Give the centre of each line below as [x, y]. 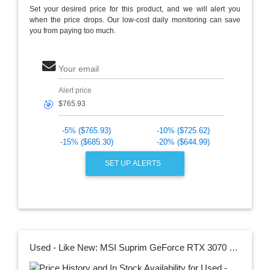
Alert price [75, 90]
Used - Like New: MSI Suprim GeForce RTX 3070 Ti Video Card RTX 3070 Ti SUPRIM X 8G [233, 248]
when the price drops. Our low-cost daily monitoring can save [135, 20]
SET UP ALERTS [134, 163]
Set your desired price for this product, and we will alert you [135, 9]
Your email [78, 69]
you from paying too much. [72, 30]
